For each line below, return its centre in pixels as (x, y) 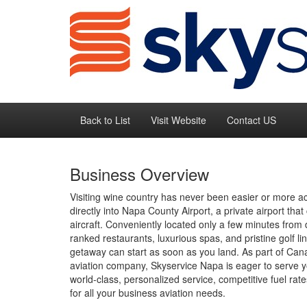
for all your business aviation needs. (148, 293)
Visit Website (179, 120)
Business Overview (139, 174)
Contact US (251, 120)
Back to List (105, 120)
